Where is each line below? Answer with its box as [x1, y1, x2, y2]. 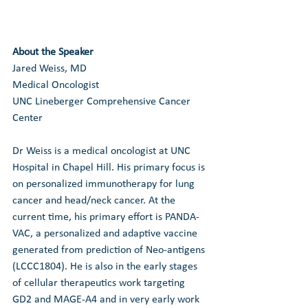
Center [12, 112, 43, 124]
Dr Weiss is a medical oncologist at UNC [12, 145, 193, 157]
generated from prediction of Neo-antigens [12, 244, 208, 256]
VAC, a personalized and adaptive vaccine [12, 228, 200, 239]
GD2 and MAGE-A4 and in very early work [12, 294, 202, 305]
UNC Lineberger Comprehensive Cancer [12, 96, 193, 107]
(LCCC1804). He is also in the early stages [12, 261, 200, 272]
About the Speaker [12, 46, 93, 58]
